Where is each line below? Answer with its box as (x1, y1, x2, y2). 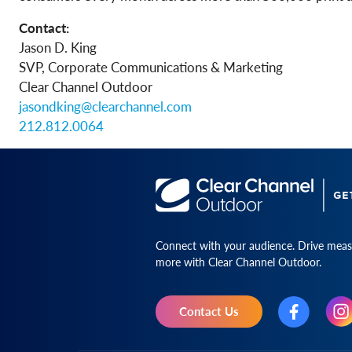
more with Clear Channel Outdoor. (155, 254, 321, 270)
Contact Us (178, 302, 239, 320)
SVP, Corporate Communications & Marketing (19, 57, 283, 76)
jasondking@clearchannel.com (19, 96, 192, 115)
